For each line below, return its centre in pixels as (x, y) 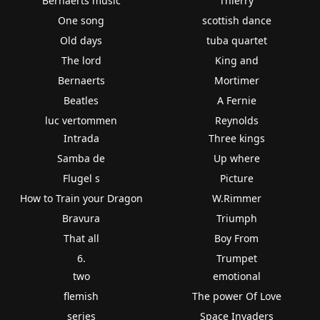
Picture (236, 178)
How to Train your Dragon (81, 198)
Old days (81, 40)
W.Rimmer (236, 198)
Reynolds (236, 120)
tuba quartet (236, 40)
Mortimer (236, 80)
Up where (236, 158)
